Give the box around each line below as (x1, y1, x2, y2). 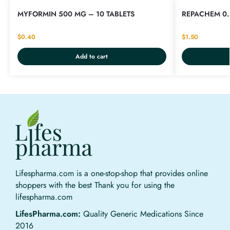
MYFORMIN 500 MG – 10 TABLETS (17, 8, 135, 19)
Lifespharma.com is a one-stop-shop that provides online (15, 167, 208, 179)
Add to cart (75, 51, 108, 61)
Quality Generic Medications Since (81, 207, 203, 220)
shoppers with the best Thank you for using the (15, 179, 175, 191)
